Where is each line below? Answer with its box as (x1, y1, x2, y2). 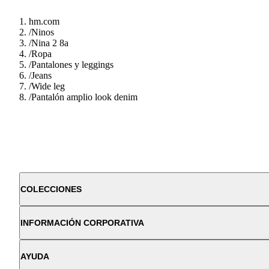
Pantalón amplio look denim (31, 91, 138, 102)
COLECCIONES (20, 184, 82, 194)
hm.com (29, 16, 59, 26)
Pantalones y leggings (31, 59, 113, 70)
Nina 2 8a (31, 37, 68, 48)
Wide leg (31, 80, 65, 91)
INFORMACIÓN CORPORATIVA (20, 217, 144, 228)
